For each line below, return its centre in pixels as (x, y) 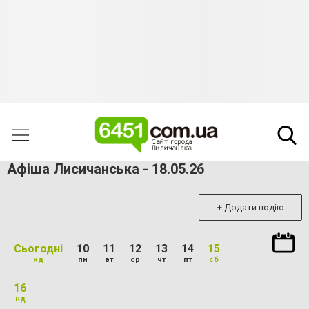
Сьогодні (38, 249)
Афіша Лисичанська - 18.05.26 (106, 169)
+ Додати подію (250, 207)
